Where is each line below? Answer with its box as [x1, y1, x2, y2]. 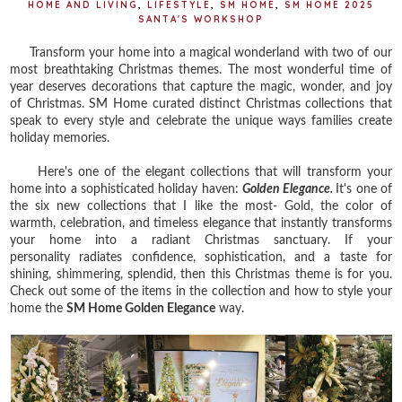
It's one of [336, 182, 392, 196]
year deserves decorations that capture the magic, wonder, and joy [10, 80, 392, 93]
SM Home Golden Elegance [66, 301, 216, 315]
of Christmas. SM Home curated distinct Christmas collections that [10, 97, 392, 110]
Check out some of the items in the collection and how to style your [10, 284, 392, 298]
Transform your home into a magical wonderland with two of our [10, 46, 392, 59]
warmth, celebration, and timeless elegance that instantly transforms [10, 216, 392, 230]
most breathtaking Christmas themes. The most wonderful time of [10, 63, 392, 76]
